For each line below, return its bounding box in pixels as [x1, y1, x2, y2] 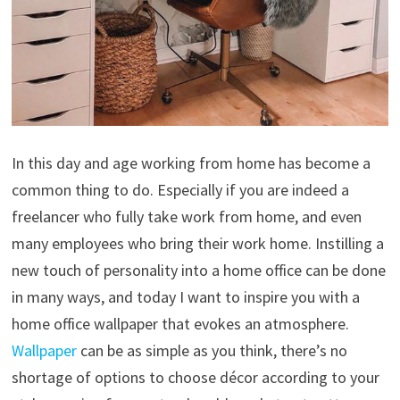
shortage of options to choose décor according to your [11, 366, 379, 387]
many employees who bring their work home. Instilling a [11, 232, 384, 254]
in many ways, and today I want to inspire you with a [11, 286, 360, 307]
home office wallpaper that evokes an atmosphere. [11, 312, 349, 334]
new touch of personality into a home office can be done [11, 259, 386, 280]
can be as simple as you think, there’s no [76, 339, 347, 361]
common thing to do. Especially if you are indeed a [11, 179, 349, 200]
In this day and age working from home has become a [11, 152, 371, 173]
